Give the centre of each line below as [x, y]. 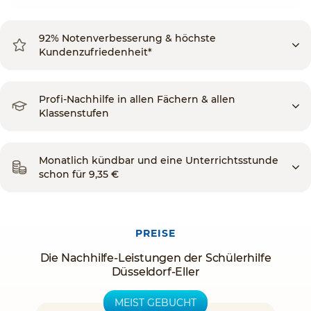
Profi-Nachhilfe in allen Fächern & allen [137, 99]
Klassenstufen [74, 113]
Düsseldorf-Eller [155, 272]
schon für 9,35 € [79, 174]
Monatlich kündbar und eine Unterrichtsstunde [159, 160]
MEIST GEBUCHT [155, 303]
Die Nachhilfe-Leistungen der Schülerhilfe [155, 258]
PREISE [155, 233]
